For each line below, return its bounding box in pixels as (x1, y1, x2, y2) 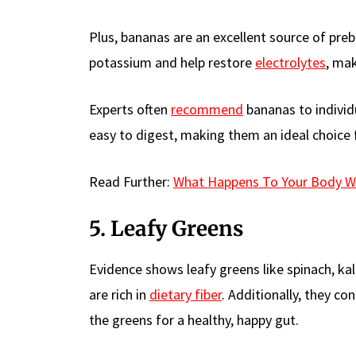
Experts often (89, 99, 171, 118)
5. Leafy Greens (89, 215, 243, 242)
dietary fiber (149, 284, 222, 304)
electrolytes (255, 52, 326, 72)
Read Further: (89, 172, 173, 191)
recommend (171, 99, 243, 118)
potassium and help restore (89, 52, 255, 72)
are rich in (89, 284, 149, 304)
